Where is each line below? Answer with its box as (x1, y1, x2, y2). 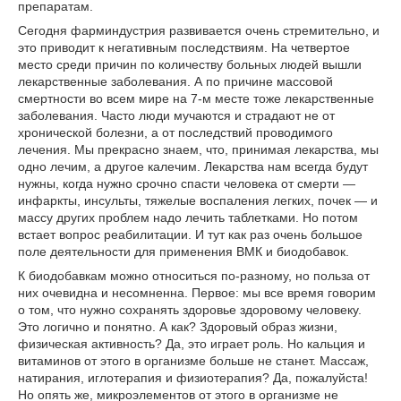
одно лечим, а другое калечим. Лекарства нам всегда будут (18, 159, 368, 174)
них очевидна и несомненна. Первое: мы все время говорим (18, 286, 376, 300)
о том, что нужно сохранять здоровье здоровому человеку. (18, 303, 362, 317)
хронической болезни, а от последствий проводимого (18, 125, 333, 140)
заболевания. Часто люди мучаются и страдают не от (18, 108, 335, 123)
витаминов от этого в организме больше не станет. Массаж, (18, 354, 369, 368)
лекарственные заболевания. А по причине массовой (18, 74, 333, 89)
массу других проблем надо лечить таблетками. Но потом (18, 210, 358, 225)
